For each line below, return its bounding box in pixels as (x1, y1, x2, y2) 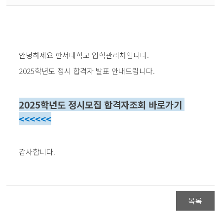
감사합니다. (19, 147, 56, 157)
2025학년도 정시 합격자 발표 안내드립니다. (19, 66, 155, 76)
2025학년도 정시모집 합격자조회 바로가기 (19, 98, 183, 111)
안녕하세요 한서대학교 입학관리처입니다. (19, 50, 149, 60)
